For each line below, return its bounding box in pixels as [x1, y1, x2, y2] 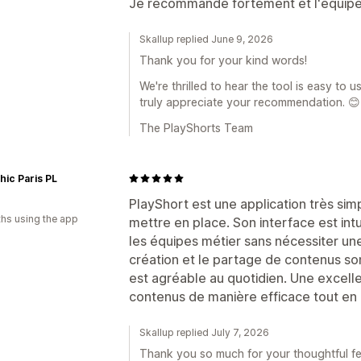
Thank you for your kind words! [139, 52, 307, 67]
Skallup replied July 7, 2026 [139, 326, 269, 338]
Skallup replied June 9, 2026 [139, 32, 273, 45]
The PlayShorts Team [139, 120, 253, 135]
